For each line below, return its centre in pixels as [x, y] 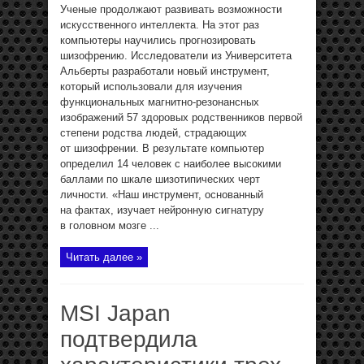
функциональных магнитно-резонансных [160, 102]
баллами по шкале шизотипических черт [160, 179]
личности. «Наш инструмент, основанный [162, 195]
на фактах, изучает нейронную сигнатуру [162, 210]
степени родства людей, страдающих [154, 133]
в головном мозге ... [110, 225]
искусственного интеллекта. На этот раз [160, 25]
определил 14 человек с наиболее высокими [171, 164]
